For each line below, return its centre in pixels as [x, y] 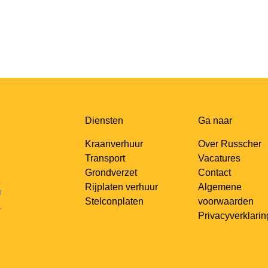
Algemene [220, 187]
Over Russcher [229, 144]
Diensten [104, 121]
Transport [105, 158]
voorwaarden [226, 201]
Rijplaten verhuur [121, 187]
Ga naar [215, 121]
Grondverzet [111, 173]
